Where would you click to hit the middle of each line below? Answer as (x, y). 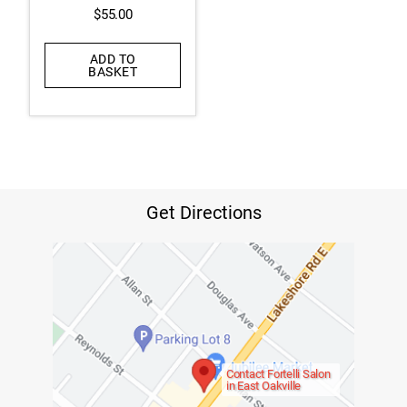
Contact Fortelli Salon (278, 374)
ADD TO (113, 60)
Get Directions (203, 213)
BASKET (113, 72)
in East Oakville (263, 386)
